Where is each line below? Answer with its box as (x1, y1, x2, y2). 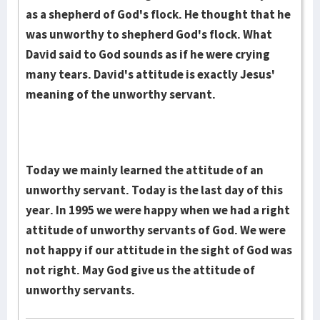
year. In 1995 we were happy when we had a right (26, 202, 290, 218)
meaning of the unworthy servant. (26, 86, 216, 102)
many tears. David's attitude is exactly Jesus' (26, 66, 275, 82)
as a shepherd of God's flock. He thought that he (26, 6, 291, 22)
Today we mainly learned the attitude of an (26, 162, 264, 178)
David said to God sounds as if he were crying (26, 46, 270, 62)
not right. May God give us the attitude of (26, 262, 255, 278)
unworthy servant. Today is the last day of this (26, 182, 283, 198)
